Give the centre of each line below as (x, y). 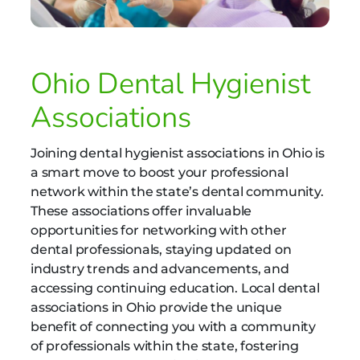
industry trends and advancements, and (160, 268)
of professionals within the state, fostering (165, 346)
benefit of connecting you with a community (173, 326)
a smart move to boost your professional (160, 172)
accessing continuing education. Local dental (175, 288)
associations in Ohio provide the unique (156, 307)
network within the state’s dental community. (177, 191)
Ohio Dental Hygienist (170, 84)
